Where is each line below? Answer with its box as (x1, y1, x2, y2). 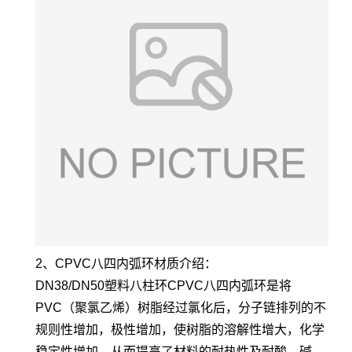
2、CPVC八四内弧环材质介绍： (35, 257, 217, 270)
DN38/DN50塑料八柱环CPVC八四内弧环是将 (35, 279, 291, 292)
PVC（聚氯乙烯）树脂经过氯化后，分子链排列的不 (35, 301, 326, 314)
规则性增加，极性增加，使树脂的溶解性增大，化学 (35, 323, 324, 336)
